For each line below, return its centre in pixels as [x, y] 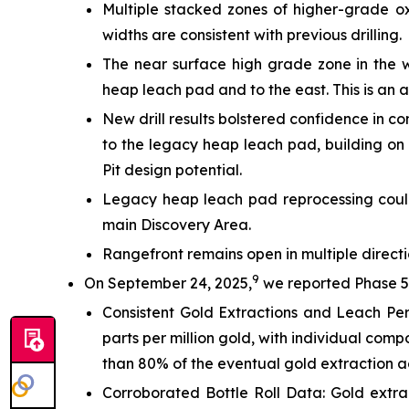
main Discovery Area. [177, 225]
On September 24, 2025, [168, 283]
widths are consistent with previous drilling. [252, 35]
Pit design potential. [172, 170]
